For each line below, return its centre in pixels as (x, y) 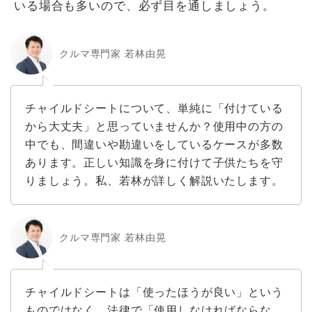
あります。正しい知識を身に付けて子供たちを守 (154, 163)
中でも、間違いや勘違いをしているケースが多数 (154, 145)
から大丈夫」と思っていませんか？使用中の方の (154, 127)
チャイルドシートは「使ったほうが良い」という (154, 292)
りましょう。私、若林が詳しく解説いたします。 (154, 181)
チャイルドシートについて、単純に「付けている (154, 109)
